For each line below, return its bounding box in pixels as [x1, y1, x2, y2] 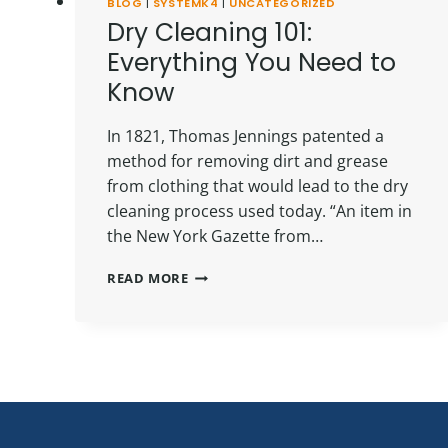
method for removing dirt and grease [107, 149, 388, 172]
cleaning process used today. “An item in [107, 199, 412, 222]
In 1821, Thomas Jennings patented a [107, 124, 384, 147]
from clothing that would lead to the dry [107, 174, 408, 197]
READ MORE [107, 268, 189, 287]
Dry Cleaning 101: [107, 14, 312, 50]
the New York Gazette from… [107, 224, 323, 247]
